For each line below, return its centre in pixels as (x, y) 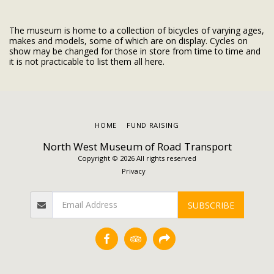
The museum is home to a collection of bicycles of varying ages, (137, 30)
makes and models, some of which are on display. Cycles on (128, 40)
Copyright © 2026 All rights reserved (137, 158)
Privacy (133, 171)
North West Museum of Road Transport (137, 146)
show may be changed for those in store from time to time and (135, 51)
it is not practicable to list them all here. (87, 61)
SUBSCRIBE (211, 205)
